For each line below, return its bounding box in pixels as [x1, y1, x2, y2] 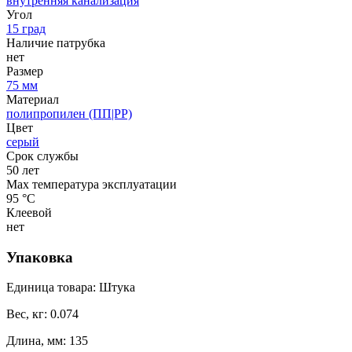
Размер [6, 64, 43, 78]
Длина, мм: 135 [6, 334, 88, 348]
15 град [6, 21, 46, 35]
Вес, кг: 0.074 [6, 307, 79, 321]
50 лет [6, 163, 39, 177]
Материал [6, 92, 59, 106]
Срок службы [6, 148, 79, 163]
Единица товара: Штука [6, 280, 135, 295]
